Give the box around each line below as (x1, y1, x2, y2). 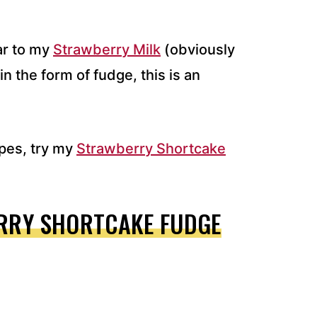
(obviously (161, 40, 235, 58)
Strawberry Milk (53, 40, 161, 58)
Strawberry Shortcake (76, 139, 226, 157)
